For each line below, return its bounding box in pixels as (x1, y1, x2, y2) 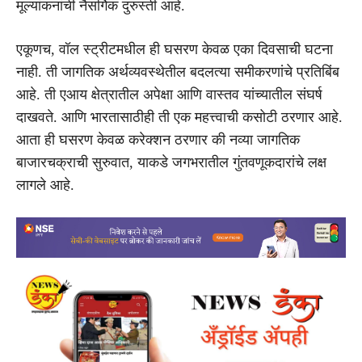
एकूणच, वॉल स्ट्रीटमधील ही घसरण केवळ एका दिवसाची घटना (16, 40, 333, 57)
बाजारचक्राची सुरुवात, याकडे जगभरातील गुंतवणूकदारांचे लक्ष (16, 154, 326, 170)
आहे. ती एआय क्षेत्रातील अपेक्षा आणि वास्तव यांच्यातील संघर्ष (16, 86, 322, 103)
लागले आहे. (16, 176, 74, 193)
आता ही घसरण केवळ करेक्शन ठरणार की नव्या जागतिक (16, 131, 300, 148)
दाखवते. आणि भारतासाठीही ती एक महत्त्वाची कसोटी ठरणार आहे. (16, 108, 343, 125)
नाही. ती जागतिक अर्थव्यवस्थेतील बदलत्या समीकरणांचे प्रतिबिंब (16, 63, 339, 80)
